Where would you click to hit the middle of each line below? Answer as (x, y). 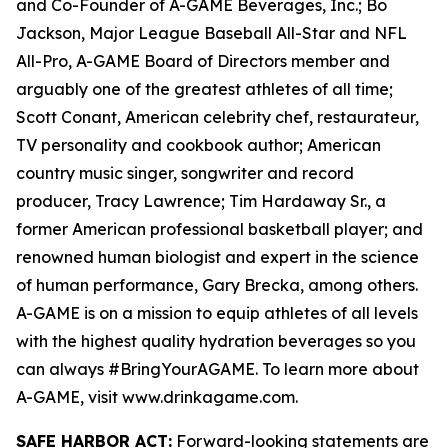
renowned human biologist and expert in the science (217, 257)
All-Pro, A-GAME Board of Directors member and (203, 61)
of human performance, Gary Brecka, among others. (217, 285)
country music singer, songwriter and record (185, 173)
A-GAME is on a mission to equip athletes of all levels (217, 313)
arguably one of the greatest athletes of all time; (204, 89)
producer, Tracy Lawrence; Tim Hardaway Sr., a (201, 201)
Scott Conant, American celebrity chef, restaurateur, (217, 117)
